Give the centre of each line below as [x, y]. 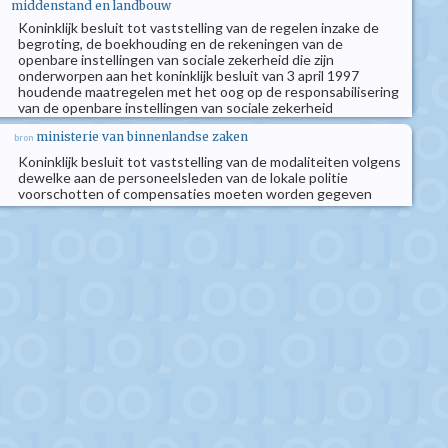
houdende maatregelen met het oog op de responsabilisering [208, 91]
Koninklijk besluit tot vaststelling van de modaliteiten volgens [209, 161]
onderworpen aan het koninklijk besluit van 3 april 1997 [188, 75]
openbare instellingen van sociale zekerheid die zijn [176, 59]
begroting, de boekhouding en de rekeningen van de [180, 43]
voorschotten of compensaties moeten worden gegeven [195, 193]
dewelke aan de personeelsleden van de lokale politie [183, 177]
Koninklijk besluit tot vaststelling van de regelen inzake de [198, 27]
